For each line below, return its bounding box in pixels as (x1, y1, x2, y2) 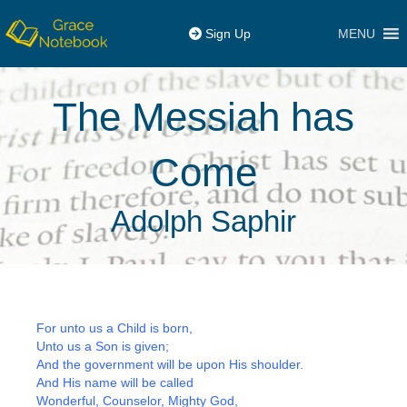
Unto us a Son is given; (36, 339, 169, 353)
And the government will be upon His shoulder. (36, 357, 303, 372)
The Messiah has (53, 94, 354, 139)
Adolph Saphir (111, 204, 296, 238)
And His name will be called (36, 375, 194, 390)
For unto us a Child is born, (36, 321, 193, 335)
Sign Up (202, 26, 251, 41)
